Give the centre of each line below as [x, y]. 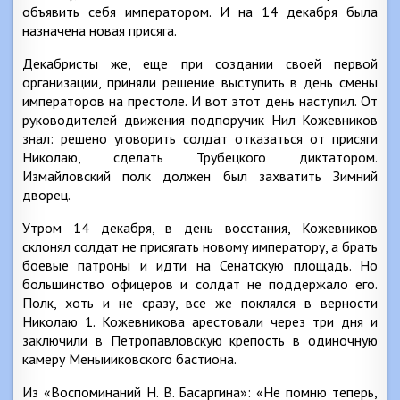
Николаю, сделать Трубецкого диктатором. [200, 157]
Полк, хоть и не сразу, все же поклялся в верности [200, 303]
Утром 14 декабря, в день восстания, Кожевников [200, 228]
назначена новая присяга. [100, 30]
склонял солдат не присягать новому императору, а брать [200, 246]
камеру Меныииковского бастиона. [129, 359]
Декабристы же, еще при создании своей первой [200, 63]
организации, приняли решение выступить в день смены [200, 82]
